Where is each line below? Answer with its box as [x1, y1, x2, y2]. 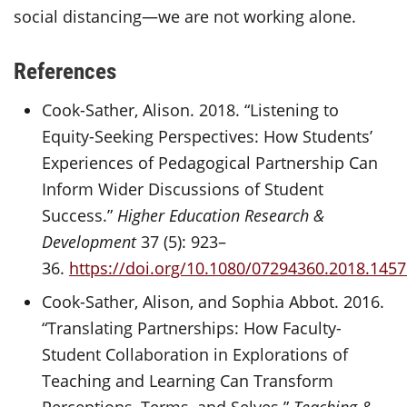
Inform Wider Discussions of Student [42, 178, 324, 200]
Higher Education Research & [117, 204, 325, 226]
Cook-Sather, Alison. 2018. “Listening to [42, 99, 340, 121]
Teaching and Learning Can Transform [42, 369, 334, 392]
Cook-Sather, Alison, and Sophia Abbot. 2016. [42, 290, 385, 313]
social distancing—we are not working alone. [14, 5, 361, 27]
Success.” [42, 204, 118, 226]
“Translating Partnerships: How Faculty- [42, 316, 342, 339]
